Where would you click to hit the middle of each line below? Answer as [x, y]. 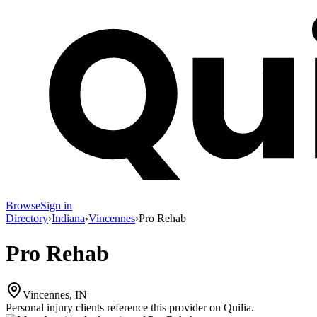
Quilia [237, 308]
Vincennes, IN [55, 295]
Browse [23, 206]
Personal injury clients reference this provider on [113, 308]
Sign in [56, 206]
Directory [27, 219]
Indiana [68, 219]
